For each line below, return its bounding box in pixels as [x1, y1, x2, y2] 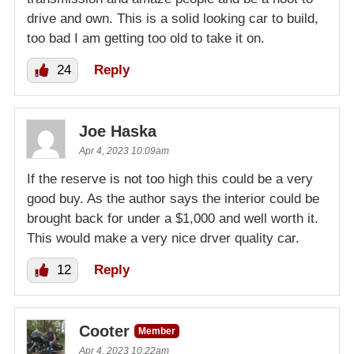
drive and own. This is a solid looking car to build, [27, 10, 318, 26]
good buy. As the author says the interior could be [27, 190, 319, 206]
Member [138, 325, 175, 337]
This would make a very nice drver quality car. [27, 230, 299, 246]
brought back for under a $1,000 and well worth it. [27, 210, 318, 226]
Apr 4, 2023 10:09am [79, 145, 169, 156]
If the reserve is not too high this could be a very [27, 171, 313, 186]
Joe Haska [79, 122, 156, 140]
